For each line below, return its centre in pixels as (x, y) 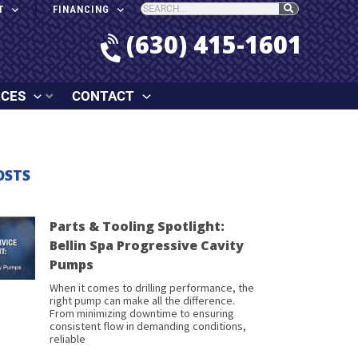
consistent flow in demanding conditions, (148, 326)
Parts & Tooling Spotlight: (137, 227)
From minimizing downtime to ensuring (142, 314)
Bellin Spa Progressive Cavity (147, 246)
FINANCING (81, 9)
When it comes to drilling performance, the (152, 288)
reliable (68, 339)
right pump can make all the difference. (142, 301)
